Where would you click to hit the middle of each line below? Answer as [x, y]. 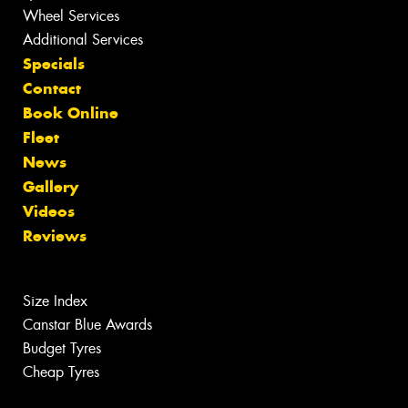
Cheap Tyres [61, 372]
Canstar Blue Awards [87, 325]
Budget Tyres [62, 349]
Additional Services [83, 40]
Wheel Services [71, 16]
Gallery [51, 187]
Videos [49, 212]
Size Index [55, 301]
